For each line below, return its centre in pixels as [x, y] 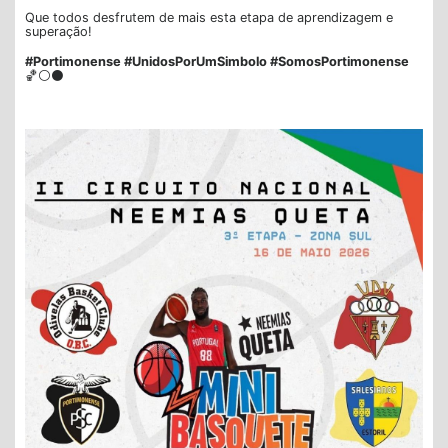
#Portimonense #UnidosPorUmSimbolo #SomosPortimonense [217, 62]
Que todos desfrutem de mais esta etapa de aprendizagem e [209, 18]
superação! [58, 32]
